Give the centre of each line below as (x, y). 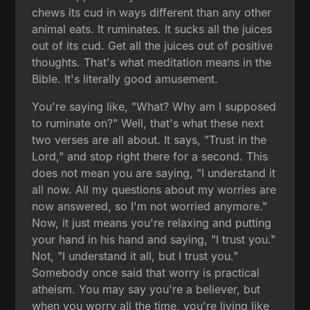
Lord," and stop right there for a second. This (150, 156)
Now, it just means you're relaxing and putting (152, 222)
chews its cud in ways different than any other (152, 12)
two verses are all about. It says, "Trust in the (149, 139)
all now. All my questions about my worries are (154, 189)
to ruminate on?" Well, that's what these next (148, 123)
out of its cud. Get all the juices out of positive (153, 45)
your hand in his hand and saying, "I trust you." (154, 239)
